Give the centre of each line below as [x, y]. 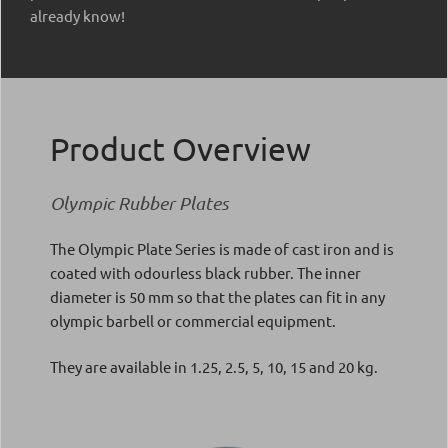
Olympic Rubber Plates [139, 203]
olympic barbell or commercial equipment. [193, 321]
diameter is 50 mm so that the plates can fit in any [217, 297]
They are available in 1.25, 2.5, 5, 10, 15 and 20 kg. [214, 367]
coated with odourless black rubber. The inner [205, 273]
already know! [77, 16]
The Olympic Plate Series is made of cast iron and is [222, 249]
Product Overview [180, 149]
